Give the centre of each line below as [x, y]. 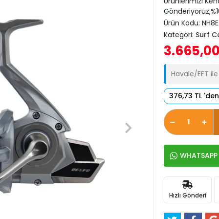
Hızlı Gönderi [187, 195]
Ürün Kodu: [183, 23]
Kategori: [179, 35]
